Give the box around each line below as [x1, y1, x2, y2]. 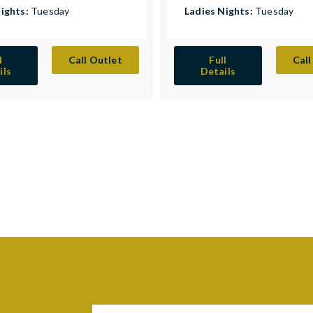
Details [200, 65, 235, 78]
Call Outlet [68, 54, 122, 66]
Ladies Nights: [184, 5, 255, 17]
